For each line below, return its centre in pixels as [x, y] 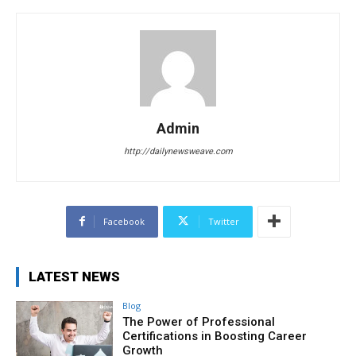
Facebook [124, 221]
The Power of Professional [199, 321]
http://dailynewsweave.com [178, 151]
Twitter [223, 221]
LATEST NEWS [74, 276]
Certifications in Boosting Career [215, 336]
